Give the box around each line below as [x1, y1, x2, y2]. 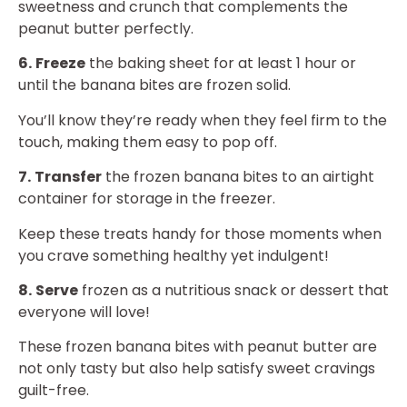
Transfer [35, 166, 102, 188]
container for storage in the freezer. [18, 188, 275, 210]
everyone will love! [18, 302, 150, 323]
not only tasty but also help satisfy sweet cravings [18, 358, 375, 380]
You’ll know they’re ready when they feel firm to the [18, 109, 387, 131]
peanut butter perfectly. [18, 18, 194, 40]
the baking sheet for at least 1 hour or [85, 53, 356, 74]
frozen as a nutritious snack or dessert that [78, 280, 389, 302]
